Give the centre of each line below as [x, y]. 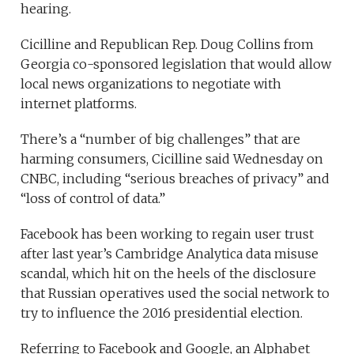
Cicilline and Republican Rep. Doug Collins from [168, 45]
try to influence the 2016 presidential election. [162, 313]
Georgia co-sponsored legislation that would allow [176, 64]
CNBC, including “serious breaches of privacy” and [175, 179]
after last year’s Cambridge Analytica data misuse [170, 254]
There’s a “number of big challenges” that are [161, 139]
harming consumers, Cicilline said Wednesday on [172, 159]
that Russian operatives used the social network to [175, 294]
